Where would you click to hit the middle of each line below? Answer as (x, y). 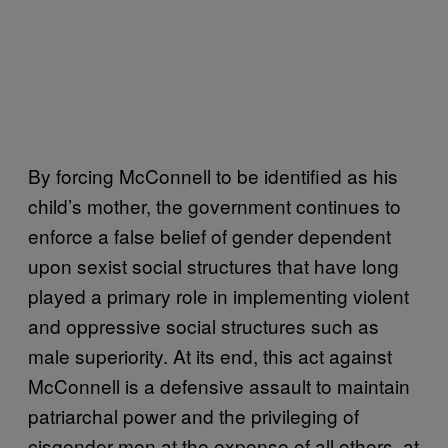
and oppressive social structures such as (203, 325)
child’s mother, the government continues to (214, 205)
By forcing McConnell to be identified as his (213, 175)
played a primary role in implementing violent (218, 295)
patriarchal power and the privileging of (193, 415)
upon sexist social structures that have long (213, 265)
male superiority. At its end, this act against (210, 355)
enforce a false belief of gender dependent (209, 235)
